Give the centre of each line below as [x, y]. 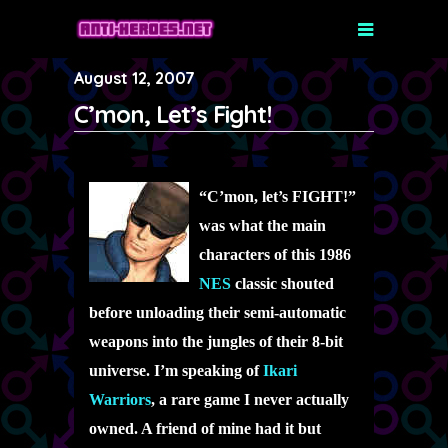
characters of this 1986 [275, 254]
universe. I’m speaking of [176, 370]
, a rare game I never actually [250, 399]
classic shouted [282, 283]
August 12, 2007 [134, 78]
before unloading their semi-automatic [217, 312]
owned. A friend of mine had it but [205, 428]
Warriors [120, 399]
